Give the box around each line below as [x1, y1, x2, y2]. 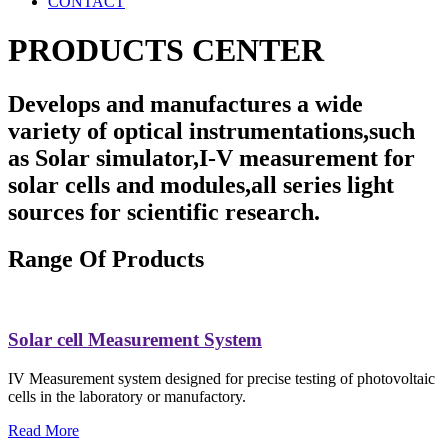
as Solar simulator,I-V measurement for [8, 144, 415, 171]
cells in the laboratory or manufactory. [8, 388, 246, 405]
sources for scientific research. [8, 198, 320, 225]
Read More [8, 422, 79, 439]
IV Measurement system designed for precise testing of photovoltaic [8, 370, 435, 387]
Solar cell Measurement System [8, 329, 262, 351]
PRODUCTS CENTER [8, 32, 324, 69]
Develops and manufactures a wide [8, 90, 363, 117]
